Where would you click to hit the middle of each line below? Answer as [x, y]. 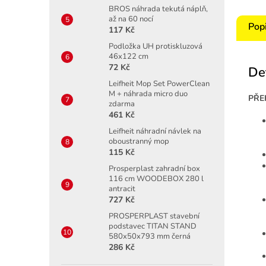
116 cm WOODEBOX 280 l [156, 178]
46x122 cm [129, 56]
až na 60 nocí [131, 19]
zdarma [122, 104]
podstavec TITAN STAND [153, 226]
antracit [122, 189]
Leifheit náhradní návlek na [155, 131]
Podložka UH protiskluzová [156, 46]
